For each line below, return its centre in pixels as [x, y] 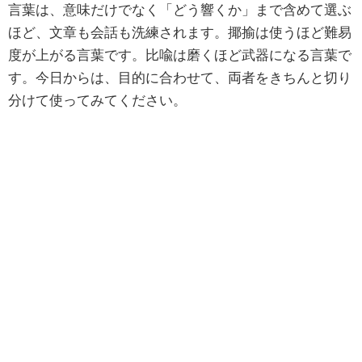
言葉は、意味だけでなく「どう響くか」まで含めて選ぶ [180, 10]
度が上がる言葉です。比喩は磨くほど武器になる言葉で [180, 55]
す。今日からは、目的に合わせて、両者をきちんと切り [180, 78]
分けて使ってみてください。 [97, 100]
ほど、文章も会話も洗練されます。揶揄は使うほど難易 [180, 32]
